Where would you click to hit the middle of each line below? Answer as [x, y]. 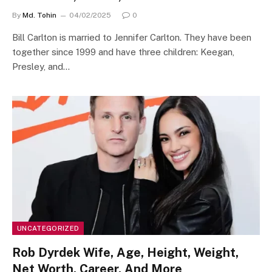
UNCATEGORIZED [48, 228]
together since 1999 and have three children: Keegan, [123, 52]
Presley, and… [41, 66]
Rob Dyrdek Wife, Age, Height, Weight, [125, 253]
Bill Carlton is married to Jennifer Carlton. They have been [132, 37]
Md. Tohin [39, 15]
